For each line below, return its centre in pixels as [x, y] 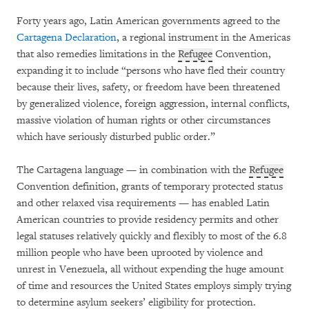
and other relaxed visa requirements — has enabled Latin [143, 203]
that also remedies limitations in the [97, 54]
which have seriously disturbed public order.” [116, 137]
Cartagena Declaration [67, 38]
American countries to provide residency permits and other [148, 220]
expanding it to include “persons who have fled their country [151, 71]
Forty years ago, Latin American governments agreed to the [148, 21]
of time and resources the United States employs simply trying [154, 286]
